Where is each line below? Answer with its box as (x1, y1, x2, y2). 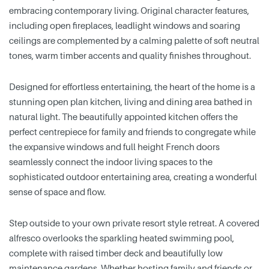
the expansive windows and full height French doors (9, 141, 220, 153)
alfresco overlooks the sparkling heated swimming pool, (9, 232, 234, 244)
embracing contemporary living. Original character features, (9, 5, 249, 16)
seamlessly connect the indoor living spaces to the (9, 156, 213, 168)
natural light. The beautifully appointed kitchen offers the (9, 111, 238, 122)
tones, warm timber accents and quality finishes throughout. (9, 50, 251, 61)
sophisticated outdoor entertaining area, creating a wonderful (9, 171, 257, 183)
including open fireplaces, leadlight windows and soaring (9, 20, 240, 31)
